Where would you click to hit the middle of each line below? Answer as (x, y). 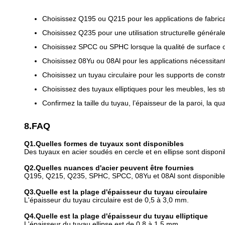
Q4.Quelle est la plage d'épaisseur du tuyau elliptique (116, 216)
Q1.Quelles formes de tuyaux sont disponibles (104, 144)
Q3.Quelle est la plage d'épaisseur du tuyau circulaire (116, 192)
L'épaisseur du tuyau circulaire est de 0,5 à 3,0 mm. (106, 200)
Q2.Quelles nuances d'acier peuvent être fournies (109, 168)
